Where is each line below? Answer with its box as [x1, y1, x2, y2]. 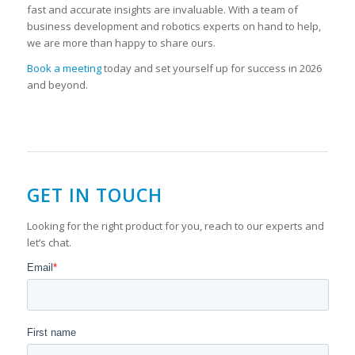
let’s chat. [26, 235, 71, 250]
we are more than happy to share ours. [26, 36, 216, 51]
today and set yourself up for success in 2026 [101, 61, 322, 76]
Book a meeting [26, 61, 101, 76]
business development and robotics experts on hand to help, [26, 19, 321, 34]
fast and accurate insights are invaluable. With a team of [26, 2, 298, 17]
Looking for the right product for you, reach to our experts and [26, 218, 324, 233]
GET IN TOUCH [26, 182, 162, 208]
